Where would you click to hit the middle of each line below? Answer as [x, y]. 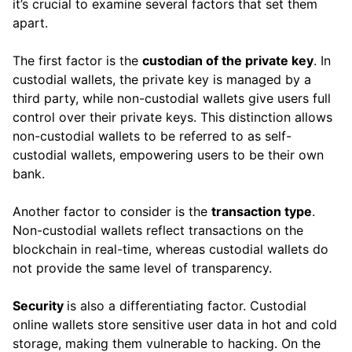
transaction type [262, 212]
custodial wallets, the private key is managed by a [162, 80]
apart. [30, 23]
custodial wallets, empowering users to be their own [168, 155]
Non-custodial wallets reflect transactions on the [158, 231]
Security [40, 306]
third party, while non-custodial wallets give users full [172, 99]
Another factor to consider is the [112, 212]
